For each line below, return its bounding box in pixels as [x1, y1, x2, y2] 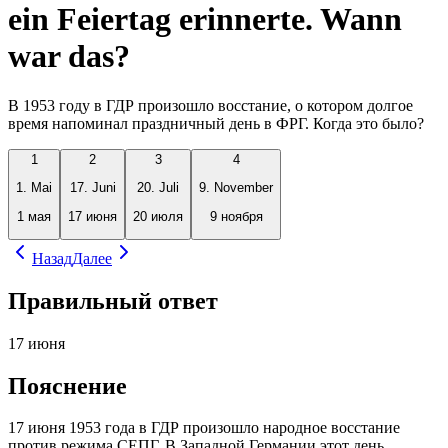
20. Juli [137, 180, 179, 196]
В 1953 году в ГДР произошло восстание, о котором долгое [8, 96, 413, 114]
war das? [8, 38, 130, 75]
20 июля [133, 208, 183, 224]
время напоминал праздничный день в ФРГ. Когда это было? [8, 114, 424, 132]
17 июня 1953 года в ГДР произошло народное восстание [8, 419, 400, 437]
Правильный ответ [8, 287, 218, 314]
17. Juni [69, 180, 116, 196]
